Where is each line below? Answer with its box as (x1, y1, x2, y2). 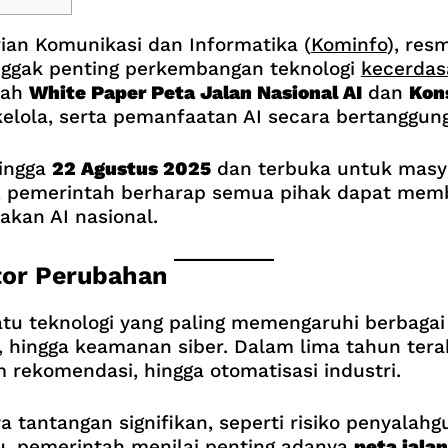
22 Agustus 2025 (51, 157, 211, 181)
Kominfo (310, 32, 387, 56)
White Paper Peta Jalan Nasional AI (28, 80, 362, 104)
